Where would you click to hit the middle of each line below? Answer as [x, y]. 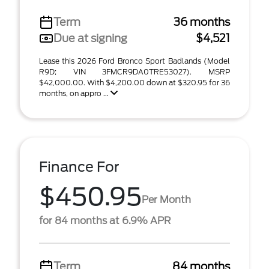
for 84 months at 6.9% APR [105, 221]
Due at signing [90, 38]
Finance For [79, 167]
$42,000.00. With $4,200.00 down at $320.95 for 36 [134, 83]
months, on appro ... [75, 93]
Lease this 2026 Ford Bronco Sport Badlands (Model [134, 61]
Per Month [166, 199]
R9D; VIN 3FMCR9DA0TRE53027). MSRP [134, 72]
